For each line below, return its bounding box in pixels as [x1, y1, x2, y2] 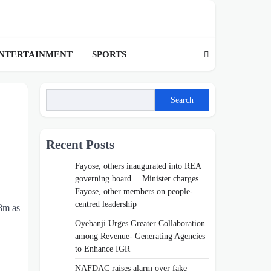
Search [171, 94, 194, 105]
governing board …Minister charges [75, 174, 198, 184]
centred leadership [75, 199, 137, 209]
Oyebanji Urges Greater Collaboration [75, 218, 205, 229]
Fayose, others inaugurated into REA [75, 161, 201, 171]
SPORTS [92, 49, 126, 59]
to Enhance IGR [75, 244, 130, 254]
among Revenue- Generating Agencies [75, 231, 205, 241]
